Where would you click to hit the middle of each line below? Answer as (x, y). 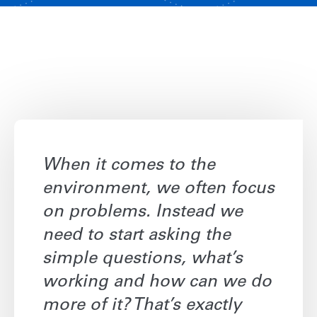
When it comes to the (129, 167)
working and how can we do (157, 283)
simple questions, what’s (143, 260)
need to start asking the (137, 237)
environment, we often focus (158, 190)
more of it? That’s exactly (142, 307)
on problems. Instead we (143, 213)
